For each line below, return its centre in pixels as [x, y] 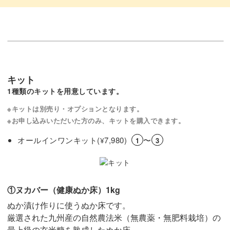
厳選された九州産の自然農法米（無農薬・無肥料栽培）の [114, 218]
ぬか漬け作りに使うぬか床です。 [69, 205]
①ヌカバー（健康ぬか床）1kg [64, 190]
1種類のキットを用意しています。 [65, 91]
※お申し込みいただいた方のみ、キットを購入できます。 [96, 121]
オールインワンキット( [59, 140]
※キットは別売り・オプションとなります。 [75, 109]
